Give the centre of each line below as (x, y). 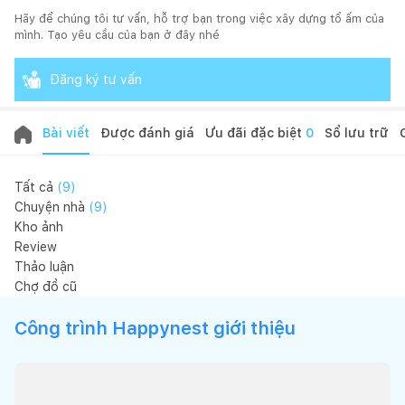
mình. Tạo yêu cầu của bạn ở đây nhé (117, 35)
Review (36, 247)
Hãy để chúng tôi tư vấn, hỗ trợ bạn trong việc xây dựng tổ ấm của (199, 19)
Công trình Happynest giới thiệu (155, 329)
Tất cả (34, 188)
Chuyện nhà (50, 207)
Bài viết (66, 133)
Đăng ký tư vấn (96, 80)
